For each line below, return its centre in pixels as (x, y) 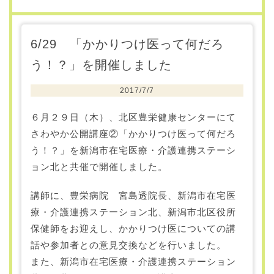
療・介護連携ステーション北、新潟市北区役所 (133, 212)
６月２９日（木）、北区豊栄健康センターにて (133, 117)
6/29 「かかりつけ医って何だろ (127, 44)
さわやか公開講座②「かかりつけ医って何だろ (133, 133)
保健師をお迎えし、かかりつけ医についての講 (133, 228)
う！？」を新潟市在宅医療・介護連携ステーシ (133, 150)
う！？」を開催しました (101, 65)
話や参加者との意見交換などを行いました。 (128, 245)
